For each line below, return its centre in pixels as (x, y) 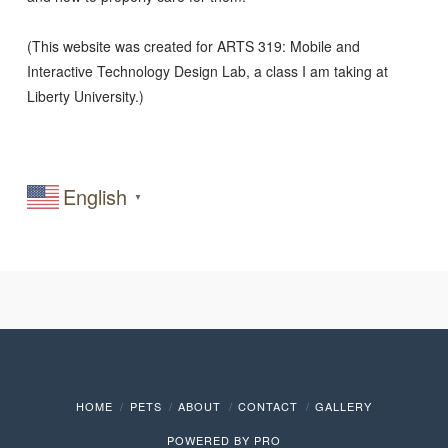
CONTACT (268, 405)
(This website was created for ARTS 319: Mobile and (193, 45)
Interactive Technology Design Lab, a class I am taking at (207, 70)
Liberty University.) (85, 95)
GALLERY (344, 405)
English (94, 196)
